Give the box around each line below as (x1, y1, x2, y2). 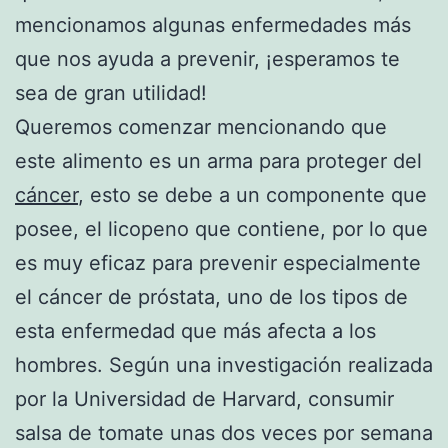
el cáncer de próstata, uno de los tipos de (15, 284, 408, 309)
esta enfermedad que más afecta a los (15, 318, 376, 343)
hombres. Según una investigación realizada (15, 352, 433, 377)
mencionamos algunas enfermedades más (15, 12, 411, 37)
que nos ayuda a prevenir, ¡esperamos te (15, 46, 400, 71)
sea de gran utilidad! (15, 80, 207, 105)
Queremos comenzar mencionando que (15, 114, 387, 139)
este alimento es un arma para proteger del (15, 148, 422, 173)
